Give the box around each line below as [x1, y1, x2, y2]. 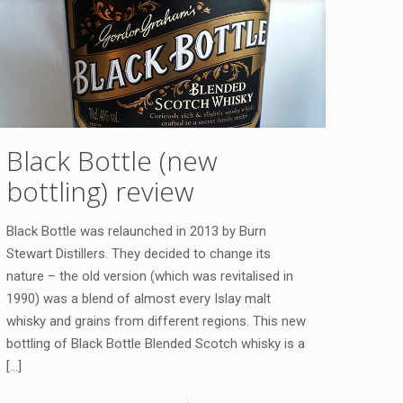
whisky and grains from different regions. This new [6, 313, 307, 330]
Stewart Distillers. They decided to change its [6, 246, 272, 263]
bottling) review [6, 173, 195, 210]
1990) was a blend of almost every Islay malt [6, 291, 272, 308]
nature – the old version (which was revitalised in [6, 268, 294, 285]
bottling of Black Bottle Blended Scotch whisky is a [6, 336, 306, 353]
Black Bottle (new [6, 142, 219, 180]
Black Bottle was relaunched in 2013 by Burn [6, 223, 267, 240]
